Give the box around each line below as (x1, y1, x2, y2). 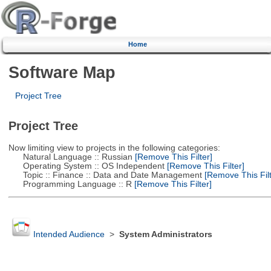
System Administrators (119, 230, 212, 240)
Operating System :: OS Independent (8, 161, 165, 171)
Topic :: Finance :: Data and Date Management (8, 170, 202, 180)
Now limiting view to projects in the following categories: (8, 143, 220, 152)
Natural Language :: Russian (8, 152, 132, 162)
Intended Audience (33, 230, 105, 240)
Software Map (8, 62, 116, 82)
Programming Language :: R (8, 179, 132, 189)
